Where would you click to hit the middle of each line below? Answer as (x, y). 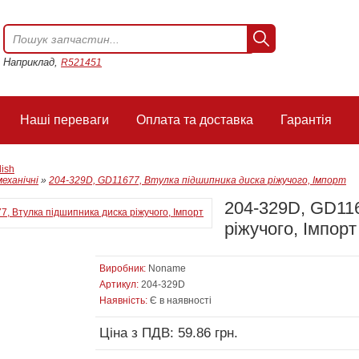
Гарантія (306, 120)
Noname (167, 268)
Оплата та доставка (195, 120)
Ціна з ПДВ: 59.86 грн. (169, 333)
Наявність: (123, 301)
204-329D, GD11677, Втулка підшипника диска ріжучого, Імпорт (198, 180)
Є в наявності (179, 301)
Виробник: (123, 268)
